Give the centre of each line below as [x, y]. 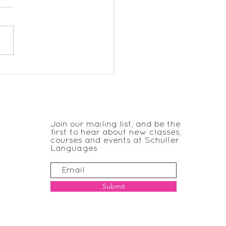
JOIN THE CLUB [93, 112]
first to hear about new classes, [116, 132]
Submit [114, 186]
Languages [74, 148]
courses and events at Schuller [115, 140]
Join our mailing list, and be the [116, 124]
